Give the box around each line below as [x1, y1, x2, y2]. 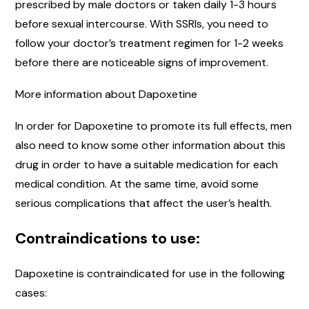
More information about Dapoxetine [15, 86, 197, 101]
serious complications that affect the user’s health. [15, 195, 272, 210]
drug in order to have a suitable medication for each [15, 157, 278, 172]
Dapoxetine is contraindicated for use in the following [15, 266, 285, 281]
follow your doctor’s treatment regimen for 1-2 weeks [15, 35, 283, 50]
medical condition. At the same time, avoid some [15, 176, 259, 191]
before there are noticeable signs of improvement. [15, 54, 271, 70]
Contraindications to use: [15, 228, 200, 248]
